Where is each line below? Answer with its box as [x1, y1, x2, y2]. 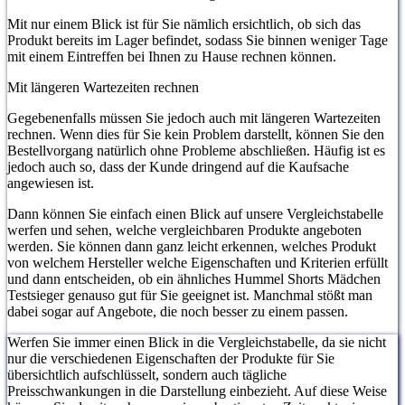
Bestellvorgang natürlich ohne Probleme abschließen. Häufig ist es [7, 143, 385, 159]
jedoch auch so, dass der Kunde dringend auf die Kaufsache [7, 159, 349, 175]
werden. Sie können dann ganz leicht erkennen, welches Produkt [7, 239, 376, 255]
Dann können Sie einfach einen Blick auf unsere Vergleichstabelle [7, 206, 383, 222]
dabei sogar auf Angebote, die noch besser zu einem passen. [7, 304, 348, 320]
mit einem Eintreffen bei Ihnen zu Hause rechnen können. [7, 49, 336, 65]
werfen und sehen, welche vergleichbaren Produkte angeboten [7, 222, 362, 239]
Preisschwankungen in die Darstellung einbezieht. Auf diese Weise [7, 383, 387, 400]
